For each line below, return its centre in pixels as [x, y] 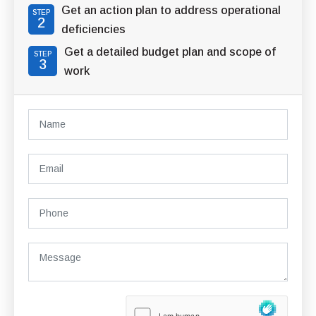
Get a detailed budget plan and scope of [170, 51]
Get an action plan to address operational [171, 10]
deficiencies [93, 29]
